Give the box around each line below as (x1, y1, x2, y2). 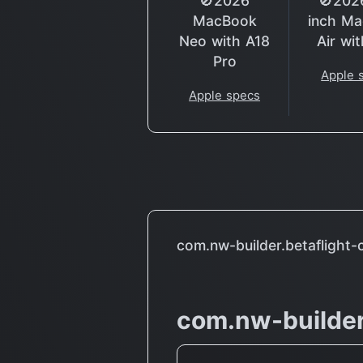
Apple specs (189, 87, 261, 103)
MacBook (192, 11, 257, 29)
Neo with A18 (179, 32, 271, 49)
